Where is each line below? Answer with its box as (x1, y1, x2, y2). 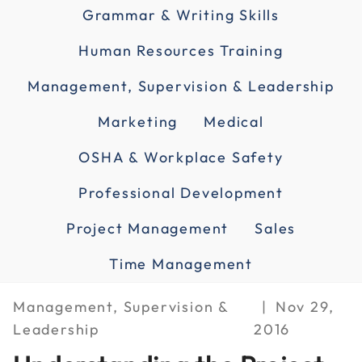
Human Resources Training (78, 41, 284, 60)
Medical (204, 112, 264, 131)
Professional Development (78, 183, 284, 202)
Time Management (109, 255, 253, 273)
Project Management (65, 219, 229, 238)
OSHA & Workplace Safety (78, 148, 284, 166)
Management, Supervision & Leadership (27, 77, 335, 95)
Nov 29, (275, 297, 335, 316)
